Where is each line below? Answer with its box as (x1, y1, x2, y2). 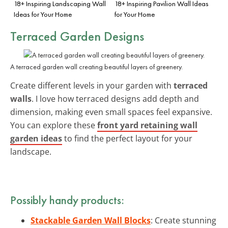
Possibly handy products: (10, 192, 124, 208)
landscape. (10, 146, 51, 157)
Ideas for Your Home (14, 9, 72, 19)
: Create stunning (151, 214, 216, 226)
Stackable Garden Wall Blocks (31, 214, 151, 226)
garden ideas (10, 132, 62, 144)
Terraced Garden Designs (10, 27, 144, 45)
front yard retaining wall (97, 119, 197, 131)
